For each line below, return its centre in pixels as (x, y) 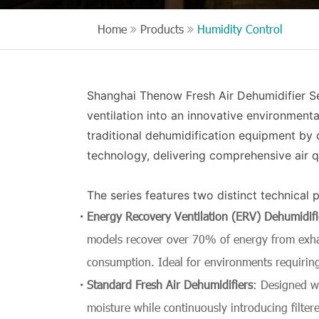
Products (162, 29)
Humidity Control (240, 29)
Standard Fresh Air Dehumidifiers (170, 285)
